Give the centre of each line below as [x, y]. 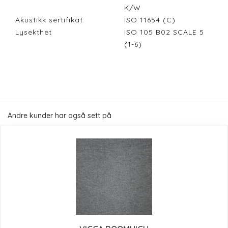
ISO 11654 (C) [152, 20]
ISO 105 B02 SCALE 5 [164, 32]
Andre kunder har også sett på [60, 116]
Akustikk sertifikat [49, 20]
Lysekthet [34, 32]
